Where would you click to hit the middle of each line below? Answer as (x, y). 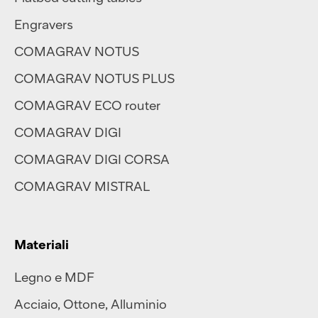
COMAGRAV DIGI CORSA (92, 159)
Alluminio (139, 303)
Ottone (84, 303)
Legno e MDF (54, 276)
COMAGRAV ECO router (87, 105)
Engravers (44, 24)
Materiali (42, 244)
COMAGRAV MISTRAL (82, 186)
